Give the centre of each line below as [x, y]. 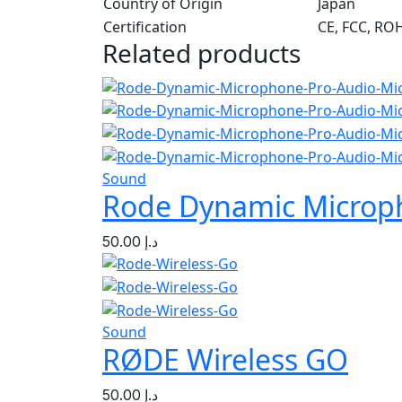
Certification [145, 26]
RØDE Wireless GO [225, 359]
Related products [201, 52]
